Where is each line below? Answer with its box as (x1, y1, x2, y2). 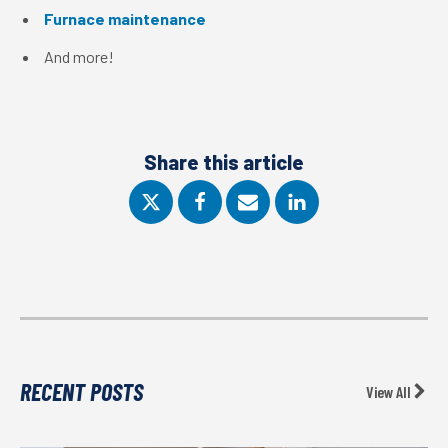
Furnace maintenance (44, 9, 206, 28)
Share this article (144, 150, 304, 174)
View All (366, 381, 411, 401)
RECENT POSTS (20, 376, 143, 406)
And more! (44, 47, 114, 66)
